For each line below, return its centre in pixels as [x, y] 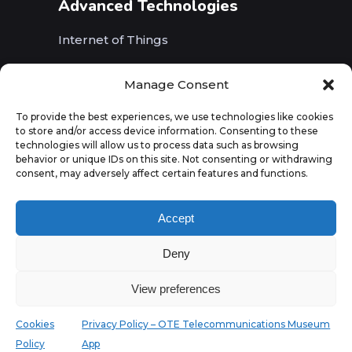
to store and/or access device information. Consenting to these [167, 131]
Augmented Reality [117, 137]
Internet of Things [113, 40]
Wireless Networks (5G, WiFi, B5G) [161, 72]
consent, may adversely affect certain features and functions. [162, 173]
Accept [176, 218]
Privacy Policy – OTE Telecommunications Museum [206, 324]
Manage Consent [176, 84]
